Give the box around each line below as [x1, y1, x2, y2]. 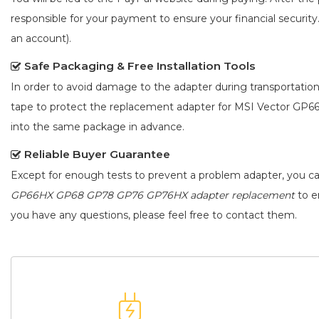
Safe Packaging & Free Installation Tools [24, 59, 256, 73]
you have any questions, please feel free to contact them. [11, 209, 297, 222]
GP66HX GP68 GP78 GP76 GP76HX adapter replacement [11, 189, 295, 202]
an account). [11, 32, 71, 46]
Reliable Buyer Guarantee [24, 147, 170, 162]
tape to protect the [11, 100, 110, 114]
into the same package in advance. [11, 120, 184, 134]
